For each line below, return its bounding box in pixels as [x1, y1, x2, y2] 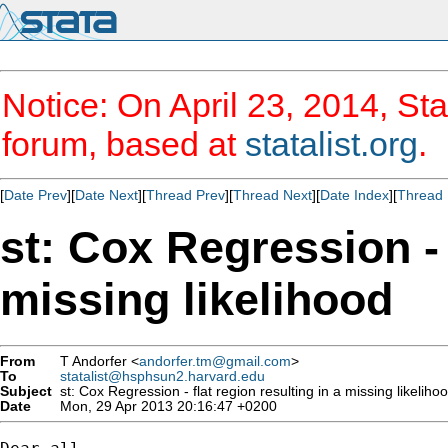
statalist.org [245, 125, 418, 163]
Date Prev [4, 187, 67, 203]
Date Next [75, 187, 138, 203]
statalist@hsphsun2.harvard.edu [60, 368, 265, 384]
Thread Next [233, 187, 312, 203]
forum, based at [2, 125, 245, 163]
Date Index [320, 187, 389, 203]
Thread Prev [146, 187, 225, 203]
